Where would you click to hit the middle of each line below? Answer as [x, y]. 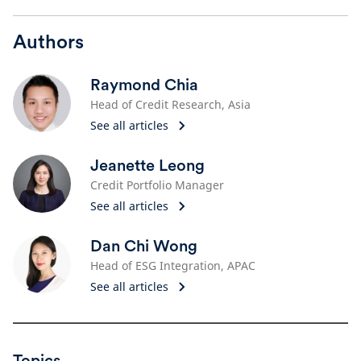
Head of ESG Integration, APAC [173, 266]
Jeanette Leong [147, 166]
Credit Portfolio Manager [157, 185]
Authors [48, 42]
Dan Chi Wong [144, 246]
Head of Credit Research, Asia [170, 105]
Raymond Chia [144, 85]
